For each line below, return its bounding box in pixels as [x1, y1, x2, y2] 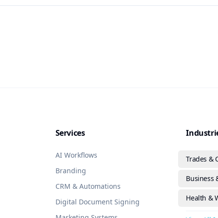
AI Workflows [55, 150, 97, 160]
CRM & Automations [55, 182, 121, 191]
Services [55, 127, 85, 138]
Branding [55, 166, 86, 175]
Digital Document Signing [55, 197, 140, 206]
